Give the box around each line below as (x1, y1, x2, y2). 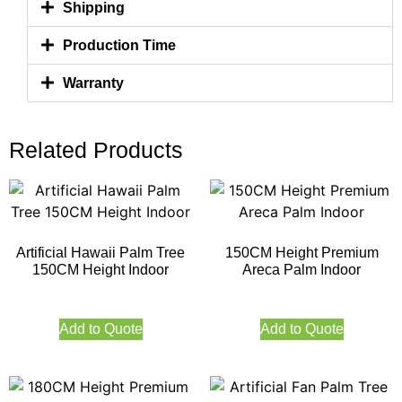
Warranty (63, 75, 125, 92)
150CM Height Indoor (32, 262, 169, 278)
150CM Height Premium (224, 245, 379, 261)
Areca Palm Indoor (242, 262, 361, 278)
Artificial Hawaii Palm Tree (16, 245, 185, 261)
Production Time (63, 38, 177, 54)
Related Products (9, 137, 183, 163)
